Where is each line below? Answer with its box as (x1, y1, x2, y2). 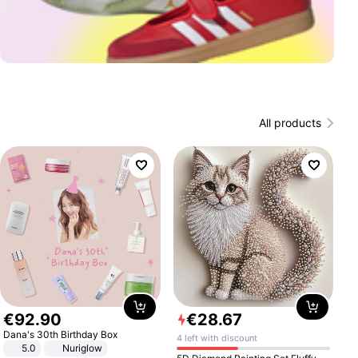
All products (258, 116, 321, 129)
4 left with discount (176, 332, 257, 344)
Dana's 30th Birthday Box (3, 328, 118, 340)
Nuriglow (62, 341, 103, 354)
